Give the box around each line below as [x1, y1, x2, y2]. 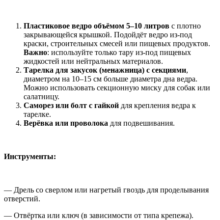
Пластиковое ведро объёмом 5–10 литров [24, 22, 169, 30]
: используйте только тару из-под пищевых [47, 48, 191, 57]
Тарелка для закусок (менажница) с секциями [24, 66, 186, 75]
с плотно [169, 22, 201, 30]
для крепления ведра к [119, 101, 196, 110]
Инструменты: [4, 152, 56, 161]
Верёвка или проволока [24, 119, 108, 128]
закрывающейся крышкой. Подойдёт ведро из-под [24, 30, 192, 39]
